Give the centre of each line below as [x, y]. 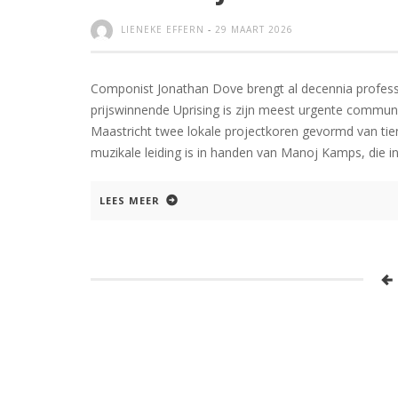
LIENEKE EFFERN [163, 29]
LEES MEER [130, 200]
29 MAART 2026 [254, 29]
